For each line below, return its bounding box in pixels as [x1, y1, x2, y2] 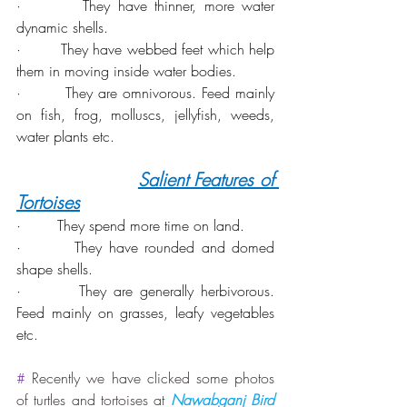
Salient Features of [137, 166, 275, 192]
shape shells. [16, 258, 93, 279]
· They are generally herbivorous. [16, 280, 274, 301]
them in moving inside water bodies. [16, 60, 236, 81]
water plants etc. [16, 125, 114, 146]
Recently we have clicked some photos [25, 367, 274, 388]
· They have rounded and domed [16, 236, 274, 257]
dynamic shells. [16, 16, 108, 37]
